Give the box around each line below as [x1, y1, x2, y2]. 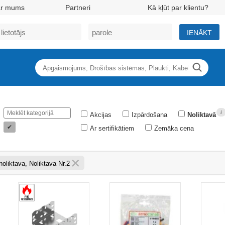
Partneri [65, 4, 91, 12]
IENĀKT [187, 28, 212, 37]
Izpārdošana [131, 111, 167, 119]
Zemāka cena [154, 125, 194, 132]
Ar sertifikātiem [89, 125, 134, 132]
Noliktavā [187, 111, 216, 119]
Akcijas [89, 111, 111, 119]
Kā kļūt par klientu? [147, 4, 208, 12]
